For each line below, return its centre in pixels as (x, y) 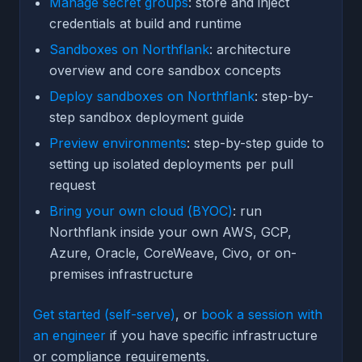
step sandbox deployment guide (147, 117)
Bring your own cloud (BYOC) (141, 210)
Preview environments (118, 143)
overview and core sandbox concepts (165, 70)
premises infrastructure (121, 274)
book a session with (262, 314)
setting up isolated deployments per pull (171, 164)
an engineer (69, 335)
